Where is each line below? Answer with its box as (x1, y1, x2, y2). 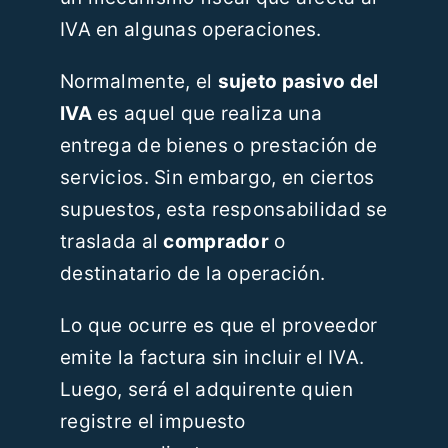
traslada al (59, 230, 164, 254)
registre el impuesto (59, 410, 246, 434)
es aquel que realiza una (91, 102, 322, 126)
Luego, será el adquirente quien (59, 378, 353, 402)
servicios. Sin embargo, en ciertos (59, 166, 375, 190)
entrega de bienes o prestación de (59, 134, 378, 158)
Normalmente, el (59, 70, 218, 94)
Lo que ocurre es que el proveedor (59, 314, 378, 338)
